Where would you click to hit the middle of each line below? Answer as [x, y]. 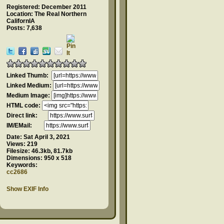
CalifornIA [21, 21]
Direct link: [27, 115]
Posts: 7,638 [24, 28]
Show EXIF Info [27, 189]
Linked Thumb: [29, 75]
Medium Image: [29, 95]
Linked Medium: [30, 85]
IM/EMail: [25, 125]
